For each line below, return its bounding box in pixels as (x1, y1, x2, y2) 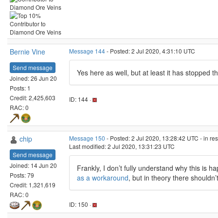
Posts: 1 (10, 83, 31, 92)
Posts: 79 (10, 170, 34, 179)
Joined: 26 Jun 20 (10, 73, 57, 82)
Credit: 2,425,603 (10, 93, 55, 102)
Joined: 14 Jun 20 (10, 161, 57, 169)
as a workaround (77, 173, 128, 182)
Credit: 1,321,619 (10, 180, 55, 189)
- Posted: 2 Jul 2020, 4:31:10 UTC (105, 47, 195, 55)
